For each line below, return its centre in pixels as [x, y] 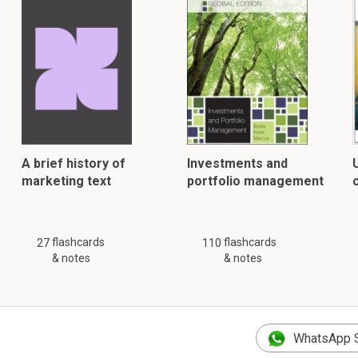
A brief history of [74, 163]
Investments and [237, 163]
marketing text [67, 181]
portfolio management [255, 181]
